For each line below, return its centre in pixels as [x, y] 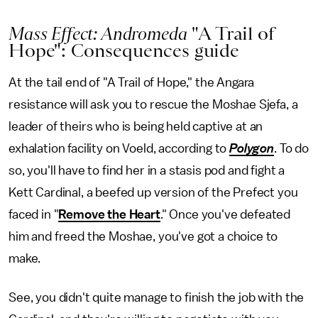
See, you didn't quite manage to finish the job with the [157, 297]
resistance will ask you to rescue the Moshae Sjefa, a [153, 104]
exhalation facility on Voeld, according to [119, 148]
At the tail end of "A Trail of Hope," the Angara [132, 82]
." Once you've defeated [225, 214]
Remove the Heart [109, 214]
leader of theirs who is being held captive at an [136, 126]
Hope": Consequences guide [124, 50]
